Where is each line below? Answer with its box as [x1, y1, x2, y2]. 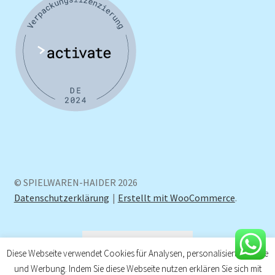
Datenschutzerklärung [14, 191, 109, 204]
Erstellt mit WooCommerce [117, 191, 235, 204]
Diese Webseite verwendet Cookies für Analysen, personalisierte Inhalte [7, 247, 268, 259]
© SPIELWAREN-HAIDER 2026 [14, 176, 137, 188]
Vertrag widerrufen [96, 238, 179, 251]
